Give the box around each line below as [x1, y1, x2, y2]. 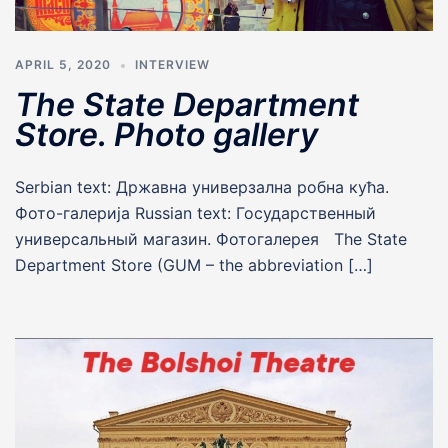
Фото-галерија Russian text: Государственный [15, 203, 376, 224]
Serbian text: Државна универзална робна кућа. [15, 177, 389, 198]
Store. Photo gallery [15, 115, 318, 155]
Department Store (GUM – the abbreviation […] [15, 255, 373, 276]
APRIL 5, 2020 [15, 57, 111, 73]
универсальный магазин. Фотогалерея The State [15, 229, 407, 250]
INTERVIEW [135, 57, 210, 73]
